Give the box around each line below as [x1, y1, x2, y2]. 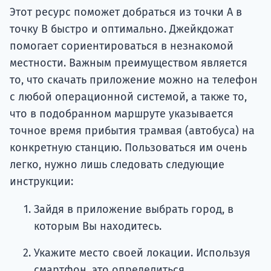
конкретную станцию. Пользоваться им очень [10, 141, 247, 155]
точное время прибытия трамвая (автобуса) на [10, 124, 255, 138]
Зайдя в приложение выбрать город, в [34, 203, 233, 217]
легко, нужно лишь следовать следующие [10, 158, 224, 172]
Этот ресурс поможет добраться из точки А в [10, 5, 242, 19]
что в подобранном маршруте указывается [10, 107, 233, 121]
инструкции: [10, 175, 73, 189]
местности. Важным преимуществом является [10, 56, 247, 70]
